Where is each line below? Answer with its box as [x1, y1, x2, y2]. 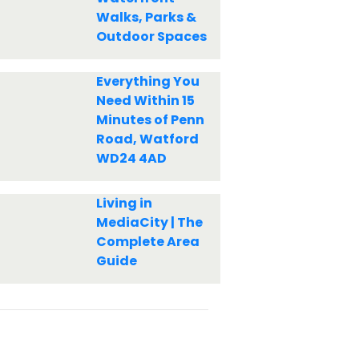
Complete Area [95, 232, 200, 251]
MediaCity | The [95, 213, 203, 232]
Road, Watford [95, 130, 199, 148]
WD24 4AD [95, 149, 167, 167]
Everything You [95, 72, 200, 91]
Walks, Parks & [95, 8, 196, 26]
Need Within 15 [95, 91, 195, 110]
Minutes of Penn [95, 111, 204, 129]
